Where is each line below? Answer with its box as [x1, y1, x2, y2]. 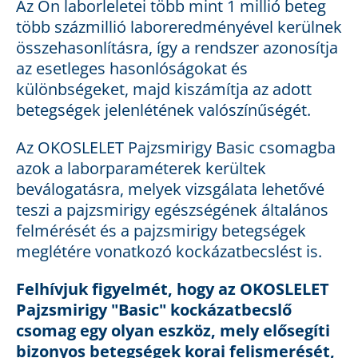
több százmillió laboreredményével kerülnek [16, 16, 342, 38]
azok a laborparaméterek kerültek [16, 157, 266, 180]
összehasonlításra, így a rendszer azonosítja [16, 37, 338, 59]
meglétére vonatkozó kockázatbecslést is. [16, 241, 322, 263]
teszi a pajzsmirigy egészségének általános [16, 199, 328, 221]
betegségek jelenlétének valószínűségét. [16, 99, 311, 121]
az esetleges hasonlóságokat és [16, 58, 248, 80]
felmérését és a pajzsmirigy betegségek [16, 220, 306, 242]
